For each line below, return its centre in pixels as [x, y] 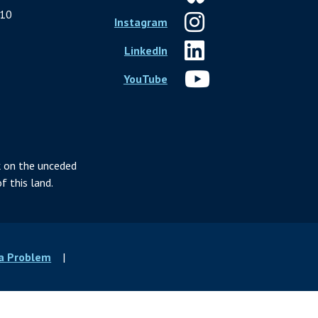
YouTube [145, 78]
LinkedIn [146, 50]
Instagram [141, 22]
